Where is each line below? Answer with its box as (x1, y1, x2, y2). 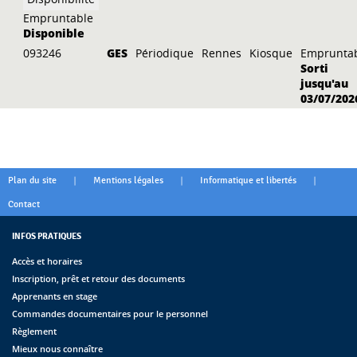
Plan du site (8, 174, 57, 186)
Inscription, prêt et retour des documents (12, 272, 185, 284)
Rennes (202, 45, 242, 61)
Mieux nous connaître (12, 342, 103, 355)
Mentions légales (93, 174, 163, 186)
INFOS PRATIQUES (12, 229, 81, 241)
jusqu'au (300, 75, 349, 91)
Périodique (135, 45, 194, 61)
